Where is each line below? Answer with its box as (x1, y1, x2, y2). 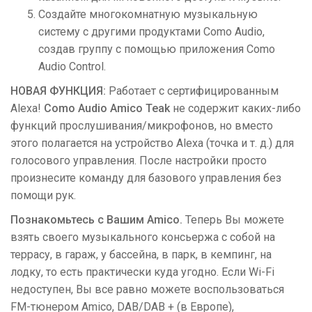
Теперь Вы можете (185, 213, 284, 226)
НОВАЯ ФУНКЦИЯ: (10, 84, 106, 97)
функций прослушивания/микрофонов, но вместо (10, 119, 273, 132)
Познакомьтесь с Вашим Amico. (10, 213, 185, 226)
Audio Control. (38, 60, 106, 73)
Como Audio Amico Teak (44, 102, 170, 115)
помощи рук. (10, 189, 76, 202)
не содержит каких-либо (170, 102, 301, 115)
